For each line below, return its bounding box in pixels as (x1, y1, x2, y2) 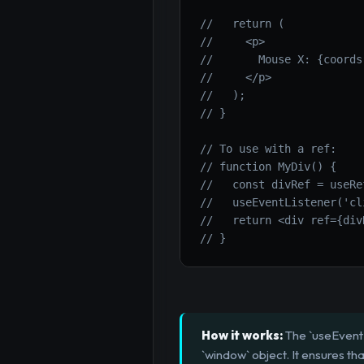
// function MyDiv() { (200, 160, 336, 174)
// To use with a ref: (200, 142, 336, 156)
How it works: (201, 327, 283, 344)
